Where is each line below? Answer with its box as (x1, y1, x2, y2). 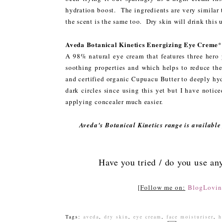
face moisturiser (166, 213, 214, 220)
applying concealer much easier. (65, 97, 164, 106)
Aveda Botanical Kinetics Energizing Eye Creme (65, 39, 219, 49)
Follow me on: (140, 182, 185, 192)
